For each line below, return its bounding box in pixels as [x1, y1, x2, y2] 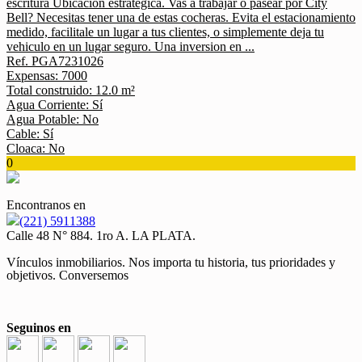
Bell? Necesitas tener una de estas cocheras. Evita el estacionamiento [6, 11, 356, 24]
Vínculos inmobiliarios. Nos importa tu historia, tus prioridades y [6, 255, 335, 269]
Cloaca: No [6, 141, 65, 155]
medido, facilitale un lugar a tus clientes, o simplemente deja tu [6, 25, 324, 39]
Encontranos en [6, 198, 86, 212]
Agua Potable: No [6, 112, 99, 126]
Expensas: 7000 [6, 69, 87, 82]
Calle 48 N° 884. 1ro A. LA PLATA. [6, 229, 196, 242]
